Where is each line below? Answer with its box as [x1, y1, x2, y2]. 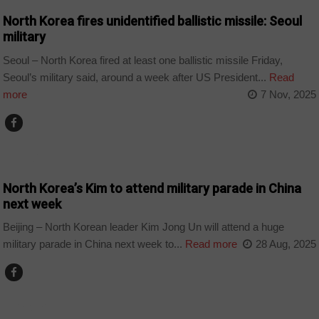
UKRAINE [10, 300, 46, 314]
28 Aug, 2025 [255, 238, 316, 251]
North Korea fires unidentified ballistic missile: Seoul [3, 14, 303, 29]
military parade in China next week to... [3, 238, 183, 251]
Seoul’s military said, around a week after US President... [3, 70, 267, 83]
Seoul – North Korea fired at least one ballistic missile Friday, [3, 53, 283, 66]
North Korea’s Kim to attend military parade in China [3, 180, 302, 196]
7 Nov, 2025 [260, 88, 316, 100]
